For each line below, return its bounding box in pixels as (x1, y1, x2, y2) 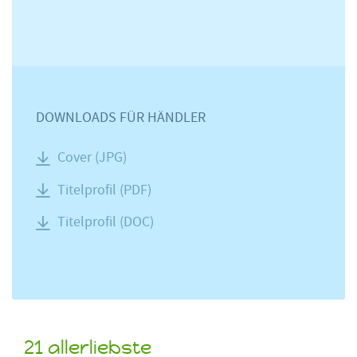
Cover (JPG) (57, 148, 127, 167)
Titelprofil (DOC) (57, 213, 154, 232)
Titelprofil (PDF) (57, 180, 151, 199)
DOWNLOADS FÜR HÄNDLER (36, 108, 206, 127)
